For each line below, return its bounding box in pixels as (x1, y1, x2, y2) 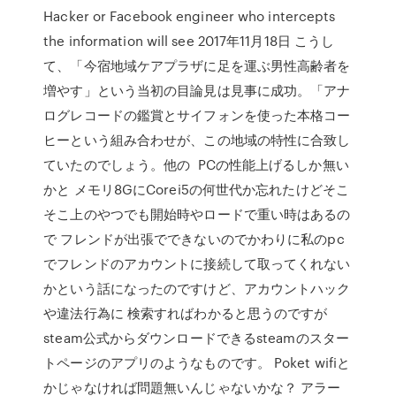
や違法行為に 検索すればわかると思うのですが (43, 303, 328, 323)
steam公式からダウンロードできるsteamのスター (43, 328, 349, 347)
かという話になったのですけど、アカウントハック (43, 278, 351, 298)
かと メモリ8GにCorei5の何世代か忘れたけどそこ (43, 179, 349, 199)
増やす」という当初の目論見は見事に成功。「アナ (43, 80, 351, 100)
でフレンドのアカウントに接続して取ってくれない (43, 254, 351, 273)
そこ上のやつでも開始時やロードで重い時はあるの (43, 204, 351, 224)
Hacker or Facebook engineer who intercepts (43, 6, 336, 26)
